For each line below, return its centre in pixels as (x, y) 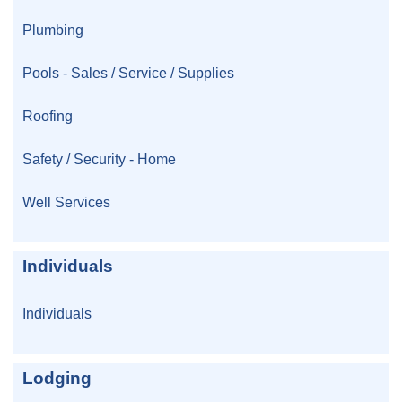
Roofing (48, 116)
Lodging (57, 378)
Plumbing (53, 30)
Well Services (66, 202)
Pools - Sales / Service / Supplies (128, 73)
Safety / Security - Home (99, 159)
